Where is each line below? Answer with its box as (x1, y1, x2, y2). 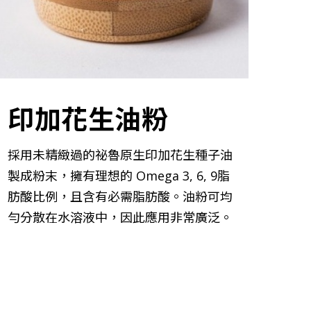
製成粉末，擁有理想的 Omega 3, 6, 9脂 (8, 167, 230, 184)
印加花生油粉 (8, 97, 169, 137)
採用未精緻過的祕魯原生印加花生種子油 (8, 146, 233, 163)
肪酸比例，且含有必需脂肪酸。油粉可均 (8, 187, 233, 205)
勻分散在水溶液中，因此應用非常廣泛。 (8, 208, 233, 226)
